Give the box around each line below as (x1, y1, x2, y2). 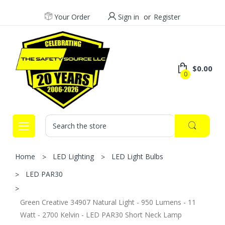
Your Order (54, 12, 90, 22)
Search (45, 114, 70, 124)
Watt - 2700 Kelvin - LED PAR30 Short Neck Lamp (20, 209, 182, 219)
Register (154, 12, 180, 22)
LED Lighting (53, 151, 94, 161)
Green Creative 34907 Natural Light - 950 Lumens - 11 (20, 197, 196, 207)
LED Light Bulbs (111, 151, 163, 161)
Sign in (118, 12, 139, 22)
